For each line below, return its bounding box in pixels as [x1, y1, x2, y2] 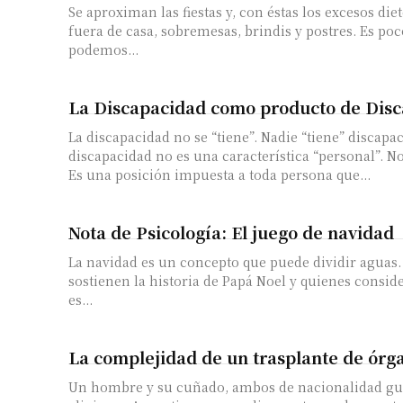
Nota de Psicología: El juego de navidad [68, 219, 394, 244]
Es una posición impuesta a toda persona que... [68, 165, 371, 184]
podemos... [68, 40, 139, 58]
